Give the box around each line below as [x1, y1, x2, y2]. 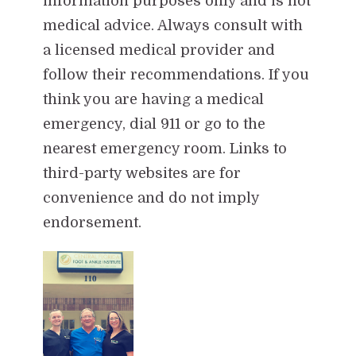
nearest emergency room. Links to [42, 140, 287, 157]
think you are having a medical [42, 91, 264, 107]
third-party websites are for [42, 164, 241, 181]
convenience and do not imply [42, 189, 259, 206]
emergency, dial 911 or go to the [42, 115, 265, 132]
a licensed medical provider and [42, 41, 275, 58]
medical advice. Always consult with [42, 17, 303, 33]
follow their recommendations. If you [42, 66, 309, 83]
